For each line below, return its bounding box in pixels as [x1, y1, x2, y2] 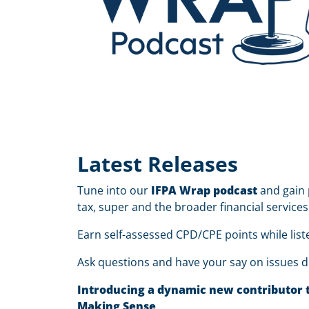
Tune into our [77, 183, 151, 199]
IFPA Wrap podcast [151, 183, 260, 199]
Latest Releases [77, 150, 238, 179]
